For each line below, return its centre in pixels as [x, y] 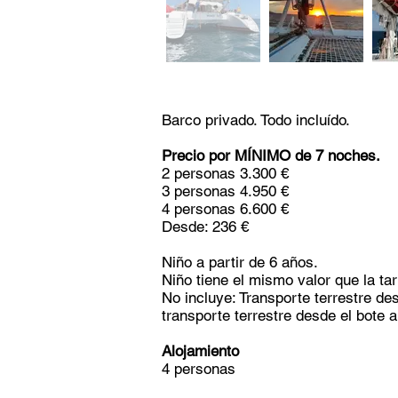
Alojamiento [200, 351]
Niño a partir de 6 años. [240, 262]
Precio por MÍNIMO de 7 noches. [271, 155]
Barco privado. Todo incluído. [256, 120]
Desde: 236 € [205, 227]
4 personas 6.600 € [225, 209]
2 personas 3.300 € [225, 173]
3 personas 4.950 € [225, 191]
